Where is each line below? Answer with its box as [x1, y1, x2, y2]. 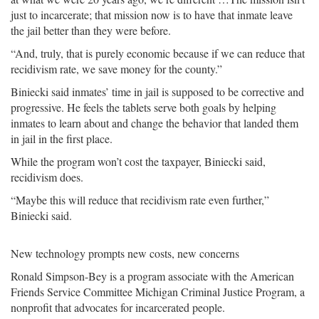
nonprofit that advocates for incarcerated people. [11, 300, 225, 315]
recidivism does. [11, 169, 83, 184]
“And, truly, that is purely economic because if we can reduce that [11, 46, 305, 61]
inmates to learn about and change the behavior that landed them [11, 115, 298, 130]
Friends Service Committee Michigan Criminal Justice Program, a [11, 284, 305, 299]
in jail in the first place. [11, 131, 113, 146]
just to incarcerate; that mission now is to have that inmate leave [11, 7, 293, 22]
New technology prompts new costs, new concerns [11, 246, 239, 261]
